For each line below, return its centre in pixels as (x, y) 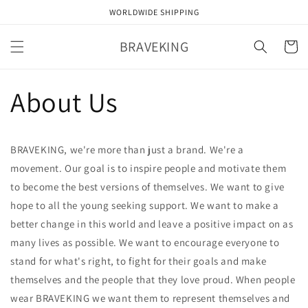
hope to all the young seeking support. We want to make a (145, 205)
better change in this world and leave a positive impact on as (152, 224)
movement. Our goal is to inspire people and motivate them (148, 168)
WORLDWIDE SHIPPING (154, 12)
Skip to (37, 9)
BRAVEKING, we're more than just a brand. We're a (127, 150)
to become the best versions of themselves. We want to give (147, 187)
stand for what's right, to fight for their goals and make (139, 261)
